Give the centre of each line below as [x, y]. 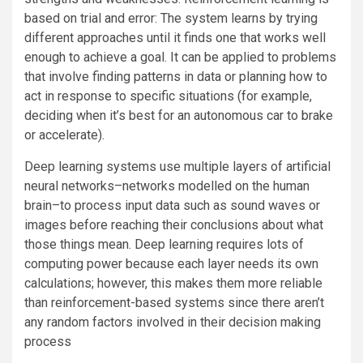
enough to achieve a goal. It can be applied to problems [180, 58]
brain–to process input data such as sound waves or [172, 206]
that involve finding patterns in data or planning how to [176, 77]
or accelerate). [64, 135]
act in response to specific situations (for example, [168, 96]
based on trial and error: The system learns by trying [171, 19]
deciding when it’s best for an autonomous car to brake [179, 116]
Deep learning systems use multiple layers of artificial [177, 167]
